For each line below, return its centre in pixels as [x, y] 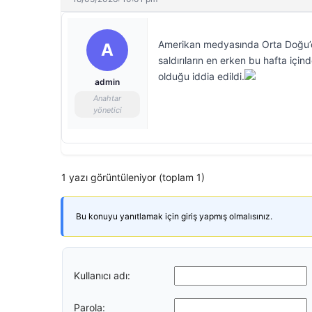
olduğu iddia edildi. [201, 76]
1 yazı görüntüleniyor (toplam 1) [133, 177]
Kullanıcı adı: [102, 275]
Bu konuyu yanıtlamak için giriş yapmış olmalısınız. [174, 216]
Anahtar [107, 98]
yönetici [107, 110]
